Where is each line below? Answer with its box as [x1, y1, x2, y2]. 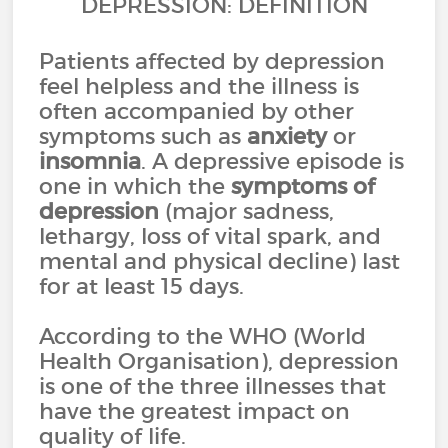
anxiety [247, 122, 328, 150]
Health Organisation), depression [39, 347, 400, 375]
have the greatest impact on [39, 397, 351, 425]
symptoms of [231, 172, 376, 200]
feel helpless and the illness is [39, 72, 360, 100]
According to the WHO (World [39, 322, 367, 350]
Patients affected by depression [39, 47, 386, 75]
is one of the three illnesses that [39, 372, 387, 400]
